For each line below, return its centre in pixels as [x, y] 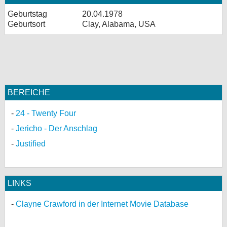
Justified [31, 144]
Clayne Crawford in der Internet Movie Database [102, 204]
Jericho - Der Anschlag [56, 128]
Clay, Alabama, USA [119, 24]
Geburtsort [26, 24]
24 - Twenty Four [46, 113]
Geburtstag [27, 14]
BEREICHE [29, 92]
